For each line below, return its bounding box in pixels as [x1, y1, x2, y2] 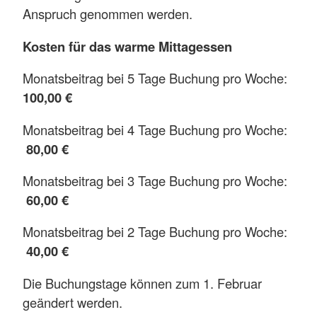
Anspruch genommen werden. [23, 4, 196, 23]
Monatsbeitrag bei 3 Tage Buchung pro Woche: [23, 171, 287, 190]
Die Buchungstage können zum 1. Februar [23, 273, 262, 292]
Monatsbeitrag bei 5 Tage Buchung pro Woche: [23, 69, 287, 88]
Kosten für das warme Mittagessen [23, 36, 232, 56]
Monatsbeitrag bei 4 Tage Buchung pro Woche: [23, 120, 287, 139]
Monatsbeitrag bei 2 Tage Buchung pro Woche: [23, 222, 287, 241]
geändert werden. [23, 292, 126, 311]
